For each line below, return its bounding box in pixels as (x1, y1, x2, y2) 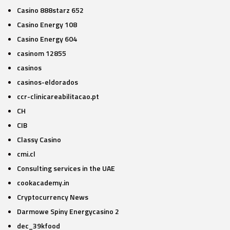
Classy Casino (16, 134, 61, 145)
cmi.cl (16, 148, 35, 159)
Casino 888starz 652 (16, 5, 84, 15)
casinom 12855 (16, 48, 66, 59)
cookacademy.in (16, 177, 69, 188)
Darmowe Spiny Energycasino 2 (16, 206, 119, 217)
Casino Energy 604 (16, 33, 77, 44)
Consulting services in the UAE (16, 163, 115, 174)
